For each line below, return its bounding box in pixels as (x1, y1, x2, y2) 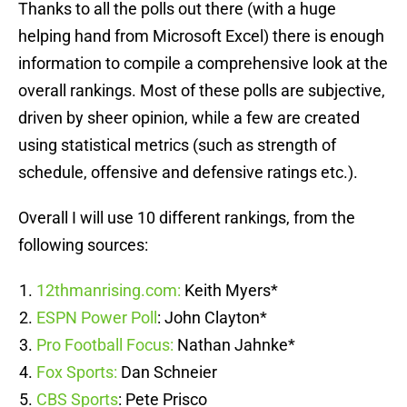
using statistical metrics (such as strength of (18, 135, 336, 155)
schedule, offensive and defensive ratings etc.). (18, 163, 358, 183)
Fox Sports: (36, 362, 117, 382)
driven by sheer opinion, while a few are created (18, 108, 360, 128)
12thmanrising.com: (36, 281, 181, 301)
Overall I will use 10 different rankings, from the (18, 208, 355, 228)
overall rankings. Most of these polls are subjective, (18, 81, 385, 101)
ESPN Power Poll (36, 308, 157, 328)
